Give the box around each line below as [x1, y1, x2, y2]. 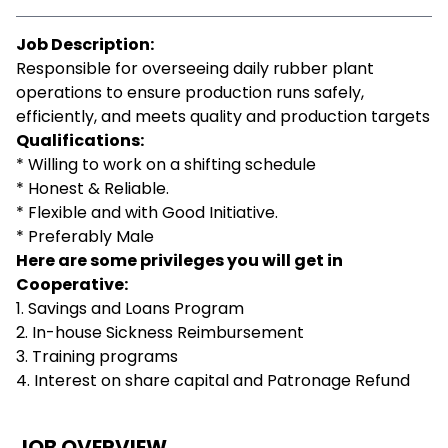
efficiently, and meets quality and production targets [16, 105, 430, 128]
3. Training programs [16, 345, 178, 368]
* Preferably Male [16, 225, 154, 248]
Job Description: [16, 33, 154, 56]
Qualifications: [16, 129, 144, 152]
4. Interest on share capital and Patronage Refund [16, 369, 410, 392]
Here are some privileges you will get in [16, 249, 343, 272]
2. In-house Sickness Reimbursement [16, 321, 304, 344]
